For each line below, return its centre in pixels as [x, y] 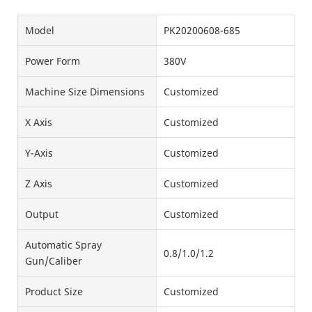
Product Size [54, 292]
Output [42, 214]
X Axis [39, 123]
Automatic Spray [63, 245]
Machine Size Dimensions [85, 92]
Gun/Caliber [54, 261]
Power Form [53, 61]
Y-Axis [39, 153]
